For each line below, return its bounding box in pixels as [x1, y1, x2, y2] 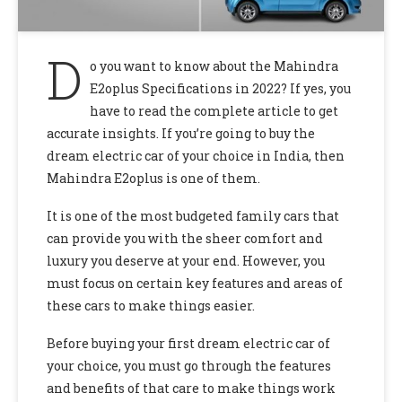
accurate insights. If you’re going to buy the [47, 124, 315, 142]
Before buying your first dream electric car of [47, 334, 330, 352]
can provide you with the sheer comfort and [47, 229, 323, 247]
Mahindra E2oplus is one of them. [47, 169, 263, 187]
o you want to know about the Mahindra [90, 57, 338, 74]
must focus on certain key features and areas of [47, 274, 343, 292]
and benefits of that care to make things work [47, 379, 336, 397]
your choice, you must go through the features [47, 356, 331, 374]
